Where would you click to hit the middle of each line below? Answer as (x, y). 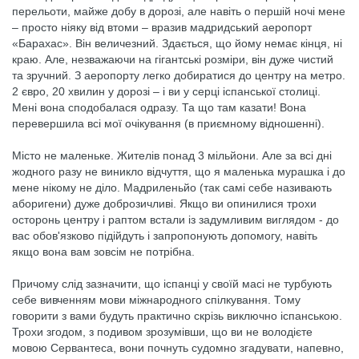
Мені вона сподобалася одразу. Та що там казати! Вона (159, 107)
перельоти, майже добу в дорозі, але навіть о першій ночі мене (179, 11)
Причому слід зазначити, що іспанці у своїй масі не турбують (172, 284)
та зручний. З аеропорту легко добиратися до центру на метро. (179, 75)
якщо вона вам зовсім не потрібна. (103, 252)
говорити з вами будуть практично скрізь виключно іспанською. (177, 316)
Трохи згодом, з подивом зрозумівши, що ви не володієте (162, 332)
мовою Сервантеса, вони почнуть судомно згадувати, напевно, (178, 348)
